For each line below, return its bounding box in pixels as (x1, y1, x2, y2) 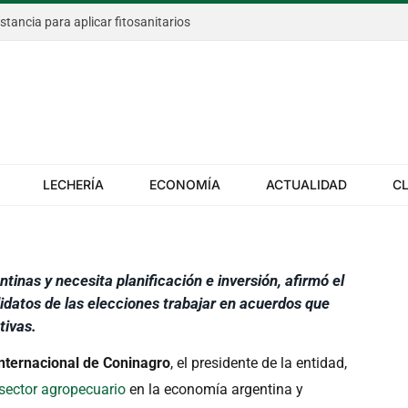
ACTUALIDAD (266, 177, 347, 192)
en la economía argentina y (126, 380, 304, 398)
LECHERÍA (43, 177, 104, 192)
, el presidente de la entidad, (170, 353, 348, 372)
